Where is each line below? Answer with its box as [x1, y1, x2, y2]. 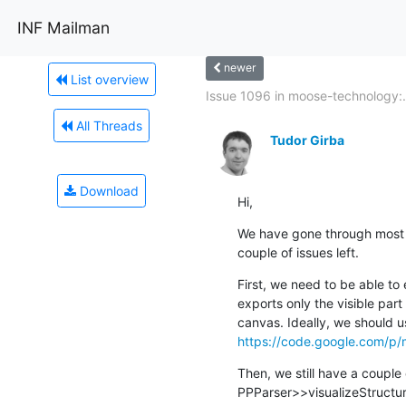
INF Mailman [17, 17, 110, 37]
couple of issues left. [237, 244, 359, 260]
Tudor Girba [269, 131, 344, 148]
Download [76, 182, 139, 198]
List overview [66, 71, 149, 87]
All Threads [72, 117, 142, 133]
